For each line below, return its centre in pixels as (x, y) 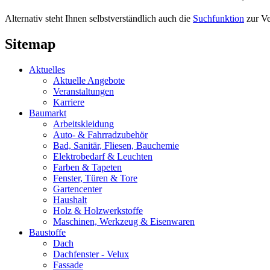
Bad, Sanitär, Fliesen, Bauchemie (116, 146)
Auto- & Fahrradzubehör (100, 135)
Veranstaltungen (83, 92)
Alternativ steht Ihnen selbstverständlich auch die (99, 19)
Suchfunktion (218, 19)
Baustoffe (47, 233)
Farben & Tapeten (87, 168)
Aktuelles (47, 70)
